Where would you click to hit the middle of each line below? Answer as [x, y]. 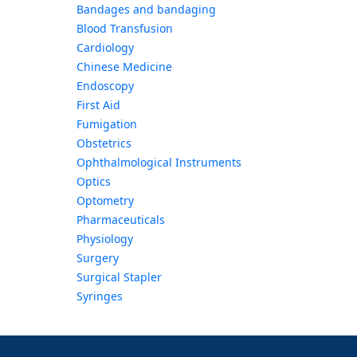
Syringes [99, 296]
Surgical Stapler [119, 277]
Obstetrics [104, 143]
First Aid [98, 105]
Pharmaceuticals [120, 220]
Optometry [105, 201]
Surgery [97, 258]
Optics [93, 182]
